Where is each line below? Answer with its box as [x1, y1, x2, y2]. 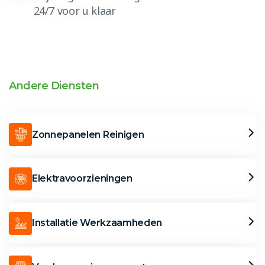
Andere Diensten [9, 79, 99, 92]
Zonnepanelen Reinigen [32, 128, 144, 140]
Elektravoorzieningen [32, 173, 132, 185]
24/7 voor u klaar [33, 3, 116, 18]
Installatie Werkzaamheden [32, 217, 162, 229]
